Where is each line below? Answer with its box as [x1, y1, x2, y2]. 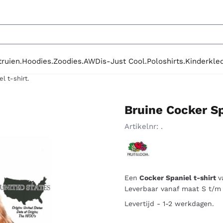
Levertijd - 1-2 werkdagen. [124, 200, 214, 208]
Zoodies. [53, 56, 84, 66]
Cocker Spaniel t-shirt [137, 174, 218, 182]
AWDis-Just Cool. [84, 56, 147, 66]
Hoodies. [22, 56, 54, 66]
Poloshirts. [147, 56, 186, 66]
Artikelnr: [124, 122, 158, 131]
